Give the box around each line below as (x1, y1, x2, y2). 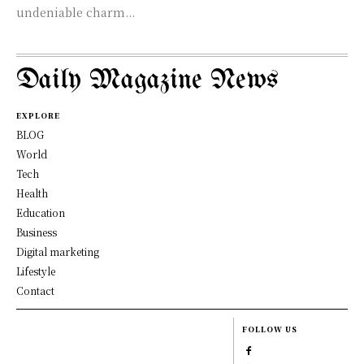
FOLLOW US (242, 324, 298, 335)
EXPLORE (16, 110, 60, 121)
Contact (16, 284, 54, 297)
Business (16, 225, 57, 239)
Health (16, 186, 48, 200)
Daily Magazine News (16, 66, 279, 95)
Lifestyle (16, 264, 55, 278)
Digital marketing (16, 245, 99, 258)
